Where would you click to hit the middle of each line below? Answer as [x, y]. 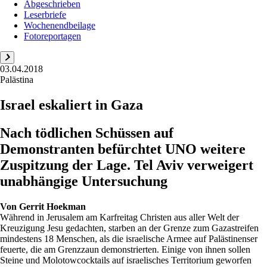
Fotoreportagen [52, 36]
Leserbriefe [45, 15]
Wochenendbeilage [60, 25]
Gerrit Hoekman [52, 206]
